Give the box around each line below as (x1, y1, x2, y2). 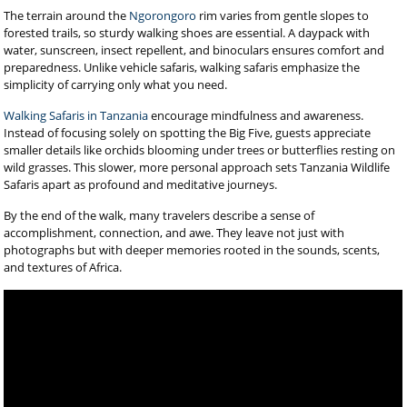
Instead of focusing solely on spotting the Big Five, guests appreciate (4, 124, 372, 141)
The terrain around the (4, 7, 130, 24)
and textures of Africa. (4, 259, 123, 275)
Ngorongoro (129, 7, 197, 24)
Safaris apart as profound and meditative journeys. (4, 176, 278, 193)
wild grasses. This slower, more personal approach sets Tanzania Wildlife (4, 159, 391, 175)
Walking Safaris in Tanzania (4, 107, 149, 124)
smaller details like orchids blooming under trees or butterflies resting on (4, 142, 396, 158)
